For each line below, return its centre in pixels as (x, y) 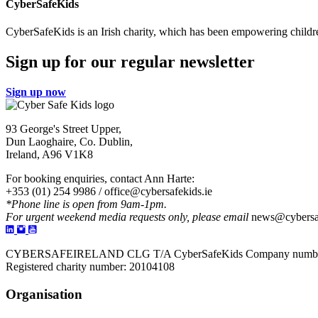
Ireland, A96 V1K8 (49, 155)
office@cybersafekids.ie (158, 192)
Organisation (44, 294)
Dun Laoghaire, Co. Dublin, (69, 142)
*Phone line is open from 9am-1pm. (86, 204)
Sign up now (36, 92)
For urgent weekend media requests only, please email (127, 217)
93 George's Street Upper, (64, 129)
